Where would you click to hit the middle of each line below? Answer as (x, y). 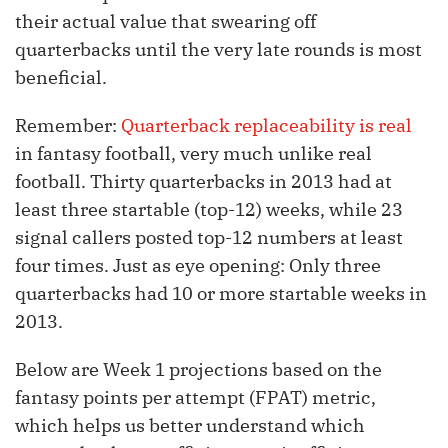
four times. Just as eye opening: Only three (198, 266)
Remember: (68, 126)
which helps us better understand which (190, 426)
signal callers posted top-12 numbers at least (209, 238)
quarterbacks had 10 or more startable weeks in (221, 294)
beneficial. (61, 78)
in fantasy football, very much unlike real (193, 154)
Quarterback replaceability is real (266, 126)
